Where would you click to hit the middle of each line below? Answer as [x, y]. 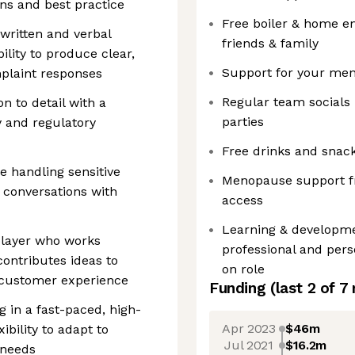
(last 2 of [304, 288]
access [242, 200]
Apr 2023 [249, 328]
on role [243, 269]
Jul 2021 [249, 345]
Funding [240, 288]
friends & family [270, 43]
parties [243, 122]
